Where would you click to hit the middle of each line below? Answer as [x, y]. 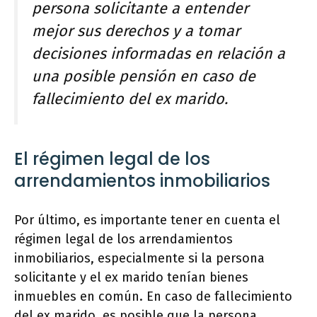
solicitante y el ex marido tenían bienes [131, 277]
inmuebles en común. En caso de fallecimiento [153, 296]
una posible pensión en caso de [144, 77]
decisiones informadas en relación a [158, 54]
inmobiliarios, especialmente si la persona [139, 258]
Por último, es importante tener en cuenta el [147, 220]
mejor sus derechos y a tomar [136, 31]
